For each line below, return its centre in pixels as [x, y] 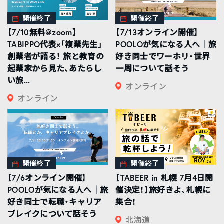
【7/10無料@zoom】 [42, 32]
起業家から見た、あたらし [54, 68]
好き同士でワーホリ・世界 [163, 56]
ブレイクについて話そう [52, 213]
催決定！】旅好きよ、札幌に [163, 189]
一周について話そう [152, 68]
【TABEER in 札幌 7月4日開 [164, 177]
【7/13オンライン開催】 [157, 32]
